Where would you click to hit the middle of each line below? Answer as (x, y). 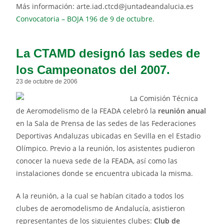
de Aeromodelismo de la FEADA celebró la (87, 111)
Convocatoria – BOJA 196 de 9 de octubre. (85, 19)
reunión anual (182, 111)
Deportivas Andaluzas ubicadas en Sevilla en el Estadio (108, 136)
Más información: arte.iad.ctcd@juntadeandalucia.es (105, 6)
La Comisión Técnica (164, 98)
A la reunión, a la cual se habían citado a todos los (100, 196)
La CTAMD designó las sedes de (108, 53)
